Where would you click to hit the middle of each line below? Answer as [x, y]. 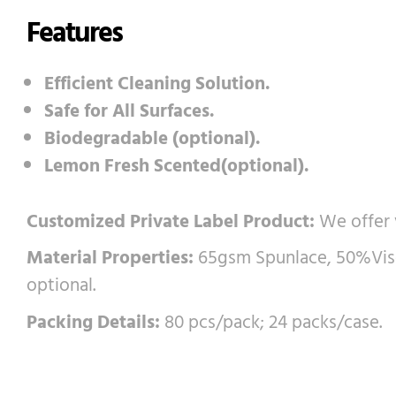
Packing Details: [93, 320]
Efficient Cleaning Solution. [157, 83]
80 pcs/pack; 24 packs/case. [271, 320]
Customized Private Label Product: [171, 220]
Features [74, 31]
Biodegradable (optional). [152, 137]
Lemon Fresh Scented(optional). [176, 165]
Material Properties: [110, 257]
